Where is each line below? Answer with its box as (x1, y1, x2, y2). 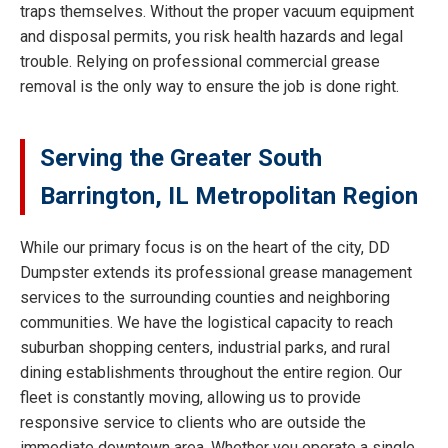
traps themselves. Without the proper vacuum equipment (20, 2, 414, 22)
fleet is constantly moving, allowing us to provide (20, 387, 361, 407)
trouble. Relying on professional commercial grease (20, 52, 380, 72)
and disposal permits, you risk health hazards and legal (20, 27, 403, 47)
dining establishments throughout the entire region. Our (20, 362, 402, 382)
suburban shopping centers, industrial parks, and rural (20, 337, 390, 357)
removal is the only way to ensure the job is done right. (20, 77, 399, 97)
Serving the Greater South (40, 144, 322, 173)
